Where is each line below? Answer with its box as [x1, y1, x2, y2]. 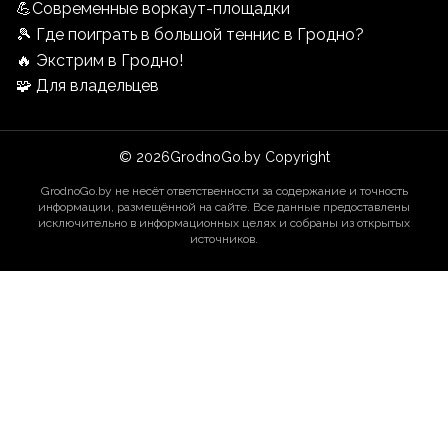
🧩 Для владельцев [16, 75, 159, 95]
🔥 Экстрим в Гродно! [16, 50, 183, 70]
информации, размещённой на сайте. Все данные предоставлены [38, 199, 410, 214]
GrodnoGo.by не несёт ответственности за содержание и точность [40, 183, 408, 198]
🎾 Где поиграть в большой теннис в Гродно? [16, 24, 364, 44]
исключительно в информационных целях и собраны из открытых [38, 215, 410, 230]
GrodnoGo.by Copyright [169, 148, 330, 165]
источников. [190, 231, 258, 246]
